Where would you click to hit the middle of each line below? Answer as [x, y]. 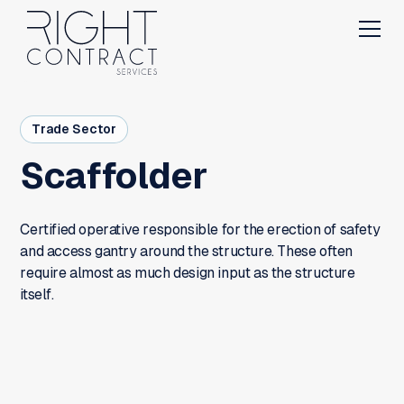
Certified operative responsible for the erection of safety [200, 230]
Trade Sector [74, 129]
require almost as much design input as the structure [188, 273]
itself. [37, 294]
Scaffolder [114, 176]
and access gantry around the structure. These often [186, 251]
